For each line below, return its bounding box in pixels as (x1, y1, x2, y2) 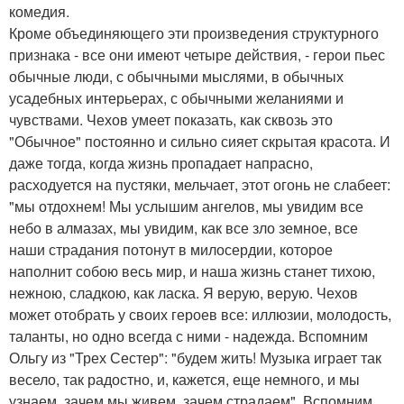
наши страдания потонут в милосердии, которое (9, 238, 333, 260)
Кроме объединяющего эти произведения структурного (9, 22, 379, 43)
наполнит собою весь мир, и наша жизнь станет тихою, (9, 260, 375, 281)
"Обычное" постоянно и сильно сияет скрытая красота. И (9, 130, 390, 151)
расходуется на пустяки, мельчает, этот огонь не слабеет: (9, 173, 390, 195)
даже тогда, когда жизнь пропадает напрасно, (9, 151, 313, 173)
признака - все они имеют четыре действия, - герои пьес (9, 43, 385, 65)
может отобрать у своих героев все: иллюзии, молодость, (9, 303, 391, 325)
